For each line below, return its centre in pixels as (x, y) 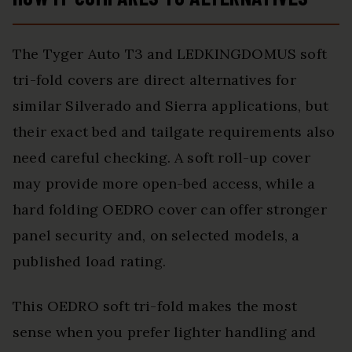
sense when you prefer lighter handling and (165, 332)
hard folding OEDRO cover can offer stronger (170, 210)
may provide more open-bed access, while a (164, 184)
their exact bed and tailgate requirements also (174, 132)
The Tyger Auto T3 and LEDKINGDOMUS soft (170, 54)
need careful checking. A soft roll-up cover (161, 158)
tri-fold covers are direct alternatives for (154, 80)
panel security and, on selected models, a (156, 236)
